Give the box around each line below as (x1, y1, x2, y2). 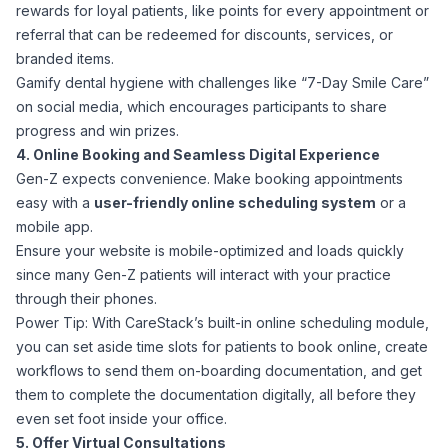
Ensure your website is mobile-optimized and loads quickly (16, 242, 404, 259)
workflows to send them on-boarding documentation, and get (16, 362, 422, 379)
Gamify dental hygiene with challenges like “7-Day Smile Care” (16, 74, 429, 91)
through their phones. (16, 290, 157, 307)
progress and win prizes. (16, 122, 179, 139)
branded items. (16, 50, 114, 67)
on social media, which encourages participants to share (16, 98, 387, 115)
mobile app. (16, 218, 93, 235)
